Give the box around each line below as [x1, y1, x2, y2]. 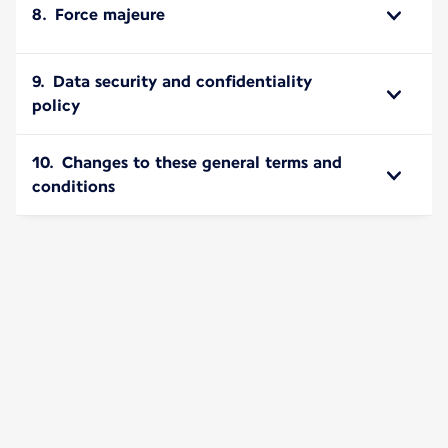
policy [32, 95, 80, 115]
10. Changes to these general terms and [32, 152, 342, 172]
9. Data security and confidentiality [32, 71, 312, 91]
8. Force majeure [32, 4, 165, 24]
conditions [32, 176, 115, 196]
